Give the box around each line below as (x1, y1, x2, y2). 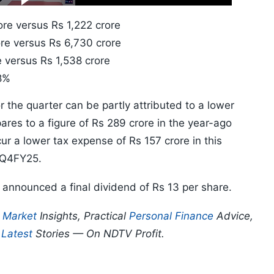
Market (2, 210, 37, 223)
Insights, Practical (37, 210, 129, 223)
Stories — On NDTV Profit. (32, 228, 165, 240)
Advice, (213, 210, 253, 223)
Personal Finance (129, 210, 213, 223)
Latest (1, 228, 32, 240)
